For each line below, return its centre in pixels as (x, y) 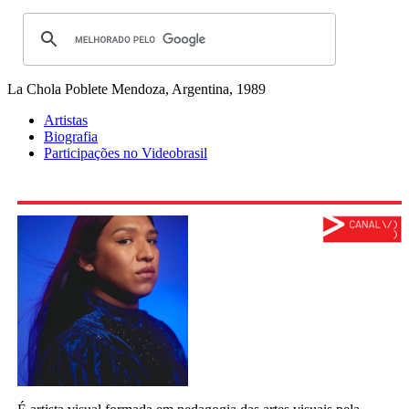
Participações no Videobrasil (126, 153)
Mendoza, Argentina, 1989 (189, 89)
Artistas (66, 121)
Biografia (71, 137)
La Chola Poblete (58, 89)
